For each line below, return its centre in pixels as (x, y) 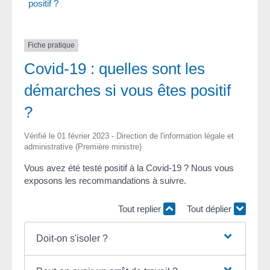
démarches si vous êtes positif (127, 90)
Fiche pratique (51, 46)
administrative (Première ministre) (83, 146)
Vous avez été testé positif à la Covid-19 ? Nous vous (129, 168)
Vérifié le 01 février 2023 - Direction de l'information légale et (129, 136)
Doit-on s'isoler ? (72, 238)
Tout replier (141, 209)
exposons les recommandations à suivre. (105, 180)
